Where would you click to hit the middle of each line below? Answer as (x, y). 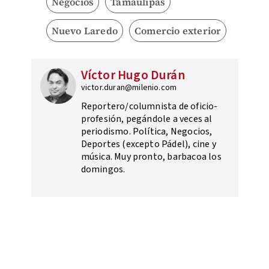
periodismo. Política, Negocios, (147, 132)
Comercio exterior (178, 31)
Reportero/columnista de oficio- (149, 107)
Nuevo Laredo (84, 31)
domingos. (103, 170)
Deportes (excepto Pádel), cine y (148, 144)
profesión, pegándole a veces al (147, 119)
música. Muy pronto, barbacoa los (151, 157)
